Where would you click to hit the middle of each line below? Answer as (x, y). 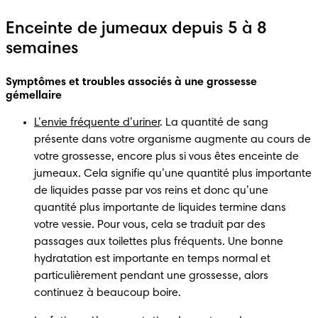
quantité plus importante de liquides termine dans (160, 208)
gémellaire (35, 95)
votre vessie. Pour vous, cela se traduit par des (150, 225)
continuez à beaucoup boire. (109, 293)
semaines (42, 49)
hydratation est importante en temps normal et (152, 259)
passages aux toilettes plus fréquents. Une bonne (159, 242)
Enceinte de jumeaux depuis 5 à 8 (136, 29)
